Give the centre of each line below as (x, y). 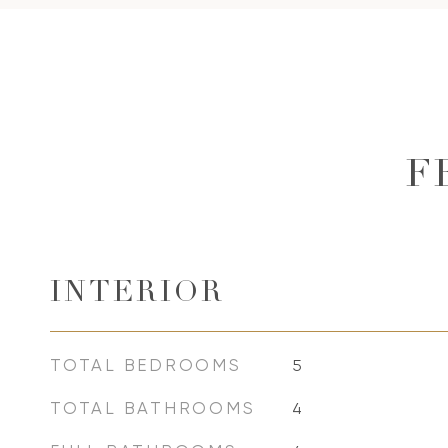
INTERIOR (137, 294)
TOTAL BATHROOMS (153, 408)
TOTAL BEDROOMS (146, 365)
